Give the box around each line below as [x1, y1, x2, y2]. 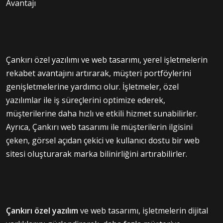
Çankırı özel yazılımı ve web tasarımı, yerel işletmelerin [6, 54, 208, 65]
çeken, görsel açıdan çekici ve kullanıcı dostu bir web [6, 134, 200, 146]
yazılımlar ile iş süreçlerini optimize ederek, [6, 94, 165, 106]
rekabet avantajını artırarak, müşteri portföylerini [6, 67, 191, 79]
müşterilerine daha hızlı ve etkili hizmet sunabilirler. [6, 108, 198, 119]
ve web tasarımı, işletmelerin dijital [78, 205, 208, 216]
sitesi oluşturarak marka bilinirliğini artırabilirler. [6, 148, 187, 159]
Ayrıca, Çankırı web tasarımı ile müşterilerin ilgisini [6, 121, 193, 132]
